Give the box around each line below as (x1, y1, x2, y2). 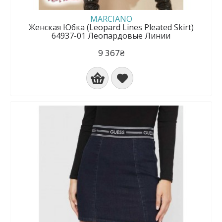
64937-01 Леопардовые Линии (52, 30, 170, 41)
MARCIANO (90, 13, 132, 24)
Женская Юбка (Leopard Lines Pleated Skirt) (28, 22, 194, 33)
